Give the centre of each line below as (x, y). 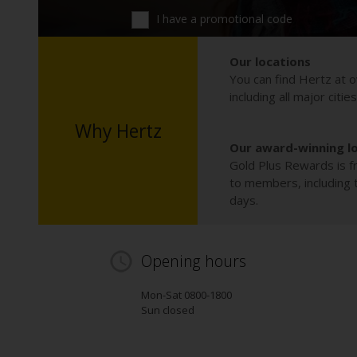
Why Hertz (118, 131)
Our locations (270, 61)
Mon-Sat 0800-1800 (186, 295)
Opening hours (194, 261)
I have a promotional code (223, 18)
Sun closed (168, 310)
